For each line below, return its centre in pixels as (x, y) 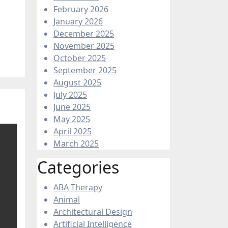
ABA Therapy (78, 187)
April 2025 (73, 131)
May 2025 (72, 119)
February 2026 (81, 9)
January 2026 (78, 21)
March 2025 (76, 143)
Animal (67, 199)
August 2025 (77, 82)
